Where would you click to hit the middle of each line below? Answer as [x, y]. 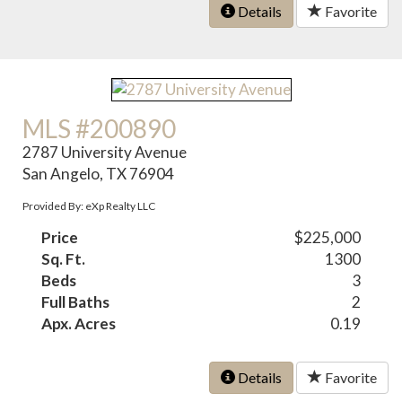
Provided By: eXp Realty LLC [89, 206]
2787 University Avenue [105, 153]
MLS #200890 [100, 129]
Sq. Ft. [64, 259]
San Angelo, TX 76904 [99, 174]
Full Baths [76, 302]
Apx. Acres [79, 324]
